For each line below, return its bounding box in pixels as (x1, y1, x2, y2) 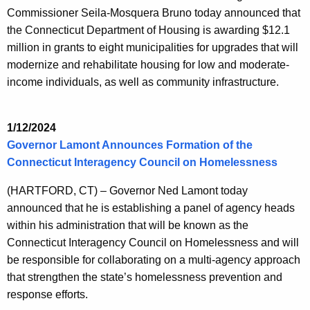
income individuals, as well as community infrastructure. (7, 76, 279, 89)
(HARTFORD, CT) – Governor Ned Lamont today (7, 185, 248, 197)
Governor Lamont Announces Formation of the (7, 139, 253, 152)
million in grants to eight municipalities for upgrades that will (7, 42, 298, 54)
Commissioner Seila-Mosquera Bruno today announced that (7, 7, 300, 19)
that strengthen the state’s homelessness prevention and (7, 271, 282, 284)
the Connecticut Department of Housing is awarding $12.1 (7, 24, 290, 37)
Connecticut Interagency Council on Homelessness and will (7, 237, 299, 249)
